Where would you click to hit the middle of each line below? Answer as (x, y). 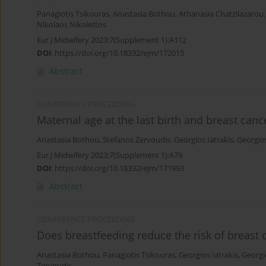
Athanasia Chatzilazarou (221, 14)
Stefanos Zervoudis (137, 140)
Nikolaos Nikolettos (72, 25)
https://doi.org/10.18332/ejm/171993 (119, 168)
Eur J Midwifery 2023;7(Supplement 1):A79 (110, 155)
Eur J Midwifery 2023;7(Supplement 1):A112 (112, 40)
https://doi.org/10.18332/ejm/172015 (119, 53)
